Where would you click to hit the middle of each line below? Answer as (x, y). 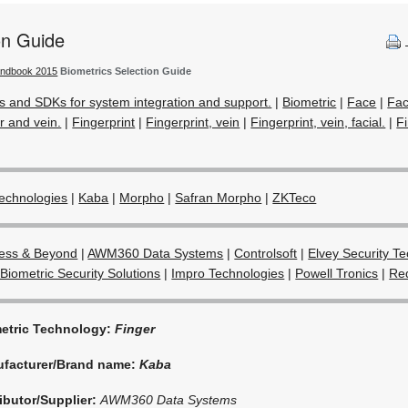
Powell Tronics (337, 273)
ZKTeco (295, 197)
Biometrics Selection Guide (126, 71)
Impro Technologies (228, 273)
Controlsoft (266, 253)
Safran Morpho (219, 197)
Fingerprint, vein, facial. (318, 122)
